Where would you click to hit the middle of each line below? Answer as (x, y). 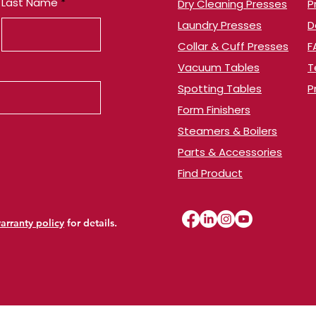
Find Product (210, 173)
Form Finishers (214, 110)
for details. (92, 223)
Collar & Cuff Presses (233, 46)
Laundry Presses (220, 25)
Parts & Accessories (230, 152)
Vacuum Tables (219, 67)
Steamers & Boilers (227, 131)
